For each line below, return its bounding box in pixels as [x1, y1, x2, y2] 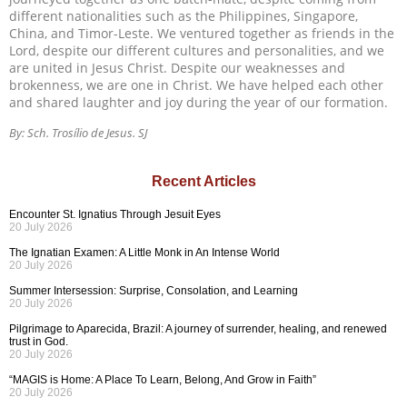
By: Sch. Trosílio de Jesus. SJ [9, 124, 147, 141]
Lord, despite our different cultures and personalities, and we [9, 42, 384, 60]
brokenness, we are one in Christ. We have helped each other [9, 76, 383, 94]
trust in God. [9, 335, 68, 349]
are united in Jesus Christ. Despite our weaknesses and [9, 59, 345, 77]
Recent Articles [151, 174, 256, 190]
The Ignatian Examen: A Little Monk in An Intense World [9, 246, 280, 260]
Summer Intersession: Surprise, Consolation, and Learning [9, 284, 298, 298]
